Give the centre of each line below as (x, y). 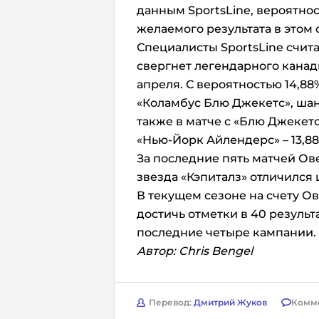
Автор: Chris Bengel (195, 251)
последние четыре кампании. (226, 232)
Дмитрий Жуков (230, 303)
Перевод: (171, 303)
